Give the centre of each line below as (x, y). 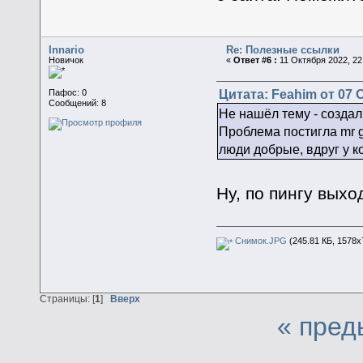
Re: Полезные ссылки (283, 49)
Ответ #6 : (256, 60)
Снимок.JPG (259, 241)
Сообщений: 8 (78, 102)
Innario (67, 49)
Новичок (66, 60)
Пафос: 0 (68, 92)
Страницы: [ (67, 298)
